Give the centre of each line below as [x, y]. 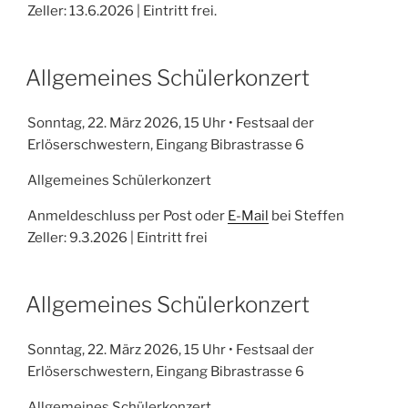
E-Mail [248, 215]
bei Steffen [306, 215]
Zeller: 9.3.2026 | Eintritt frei [117, 237]
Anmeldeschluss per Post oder [127, 215]
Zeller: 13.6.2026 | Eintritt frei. [122, 10]
